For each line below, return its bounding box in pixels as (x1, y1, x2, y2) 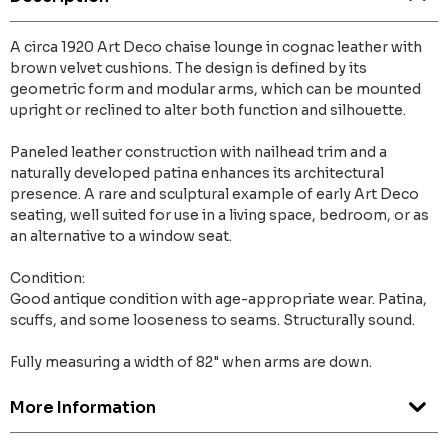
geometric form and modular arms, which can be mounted (10, 80, 421, 99)
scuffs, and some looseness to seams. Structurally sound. (10, 311, 415, 330)
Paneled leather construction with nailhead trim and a (10, 143, 387, 162)
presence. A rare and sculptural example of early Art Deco (10, 185, 419, 204)
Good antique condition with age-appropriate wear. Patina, (10, 290, 427, 309)
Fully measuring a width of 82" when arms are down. (10, 353, 372, 372)
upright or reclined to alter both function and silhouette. (10, 101, 406, 120)
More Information (10, 397, 156, 419)
